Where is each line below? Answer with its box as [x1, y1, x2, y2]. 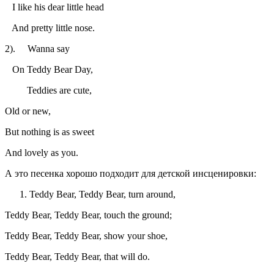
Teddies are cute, [5, 84, 92, 95]
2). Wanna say [5, 43, 70, 54]
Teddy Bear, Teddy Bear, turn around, [29, 188, 176, 199]
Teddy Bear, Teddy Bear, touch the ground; [5, 209, 172, 220]
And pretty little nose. [5, 22, 95, 33]
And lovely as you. [5, 147, 78, 158]
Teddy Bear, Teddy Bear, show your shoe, [5, 230, 168, 241]
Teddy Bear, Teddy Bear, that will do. [5, 251, 150, 262]
